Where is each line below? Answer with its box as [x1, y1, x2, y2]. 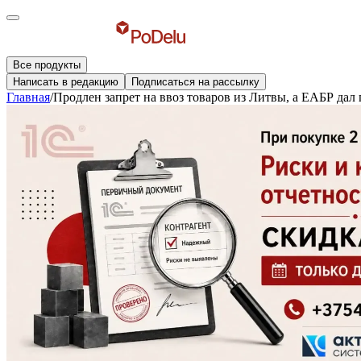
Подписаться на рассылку [131, 76, 259, 88]
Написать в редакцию [13, 76, 118, 88]
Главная [6, 90, 50, 104]
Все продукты [13, 59, 81, 71]
